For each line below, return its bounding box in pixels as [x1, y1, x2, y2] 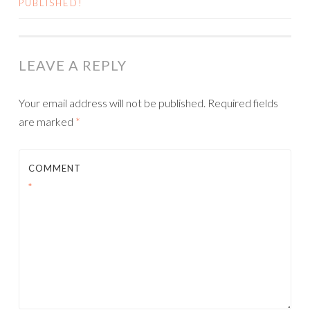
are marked [19, 115, 75, 128]
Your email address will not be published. [19, 96, 206, 109]
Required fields [208, 96, 278, 109]
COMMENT [28, 163, 81, 174]
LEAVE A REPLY [19, 57, 127, 73]
